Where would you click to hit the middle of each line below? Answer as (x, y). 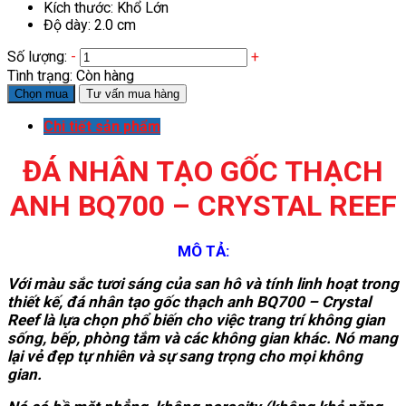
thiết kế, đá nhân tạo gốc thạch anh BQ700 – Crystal (189, 302)
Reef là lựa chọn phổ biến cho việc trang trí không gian (196, 320)
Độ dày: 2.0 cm (90, 24)
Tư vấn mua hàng (133, 93)
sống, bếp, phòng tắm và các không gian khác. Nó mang (203, 338)
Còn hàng (105, 75)
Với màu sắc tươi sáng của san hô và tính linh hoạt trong (203, 284)
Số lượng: (37, 56)
